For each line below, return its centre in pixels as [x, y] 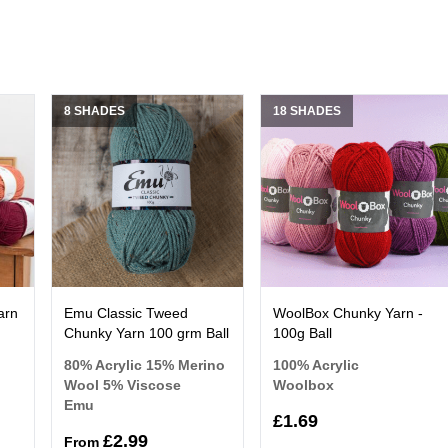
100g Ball [303, 332]
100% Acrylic [316, 364]
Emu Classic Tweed [125, 312]
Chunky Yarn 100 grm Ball [146, 332]
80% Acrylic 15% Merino [144, 364]
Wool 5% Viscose [122, 384]
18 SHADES [307, 111]
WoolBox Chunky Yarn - [348, 312]
